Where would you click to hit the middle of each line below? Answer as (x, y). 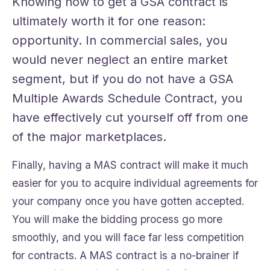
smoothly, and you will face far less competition (128, 237)
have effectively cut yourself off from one (130, 118)
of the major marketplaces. (89, 137)
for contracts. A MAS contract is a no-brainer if (125, 256)
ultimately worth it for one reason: (109, 21)
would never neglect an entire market (120, 60)
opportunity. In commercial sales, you (120, 41)
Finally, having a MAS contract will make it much (130, 165)
